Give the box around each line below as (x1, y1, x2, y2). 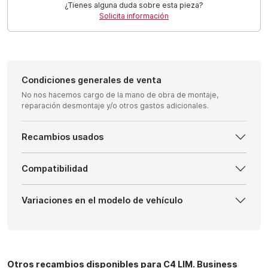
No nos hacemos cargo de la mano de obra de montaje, (22, 90, 218, 99)
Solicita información (99, 11, 169, 20)
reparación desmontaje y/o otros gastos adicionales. (22, 100, 209, 110)
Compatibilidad (22, 163, 88, 174)
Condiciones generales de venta (22, 74, 162, 85)
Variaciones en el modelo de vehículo (22, 195, 182, 206)
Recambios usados (22, 132, 103, 142)
